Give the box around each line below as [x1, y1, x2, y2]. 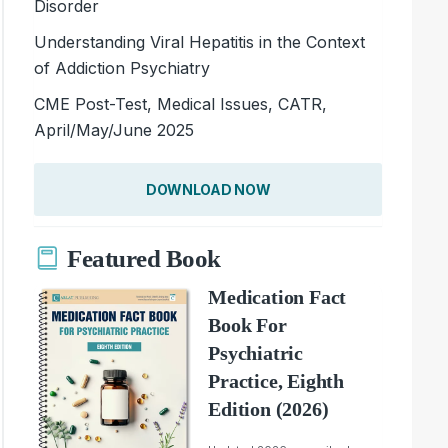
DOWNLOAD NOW [145, 180, 271, 198]
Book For [208, 313, 287, 336]
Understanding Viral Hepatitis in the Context [34, 31, 366, 52]
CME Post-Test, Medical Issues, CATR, [34, 93, 328, 114]
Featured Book [67, 245, 221, 273]
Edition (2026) [208, 397, 329, 420]
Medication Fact [208, 285, 347, 308]
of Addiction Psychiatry [34, 57, 211, 78]
